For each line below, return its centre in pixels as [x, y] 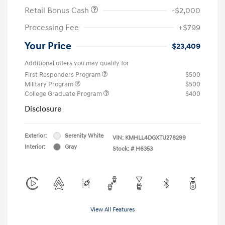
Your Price [48, 46]
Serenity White [84, 136]
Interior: [35, 147]
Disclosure [43, 109]
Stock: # [123, 149]
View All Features [113, 209]
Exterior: [36, 136]
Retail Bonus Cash [58, 10]
